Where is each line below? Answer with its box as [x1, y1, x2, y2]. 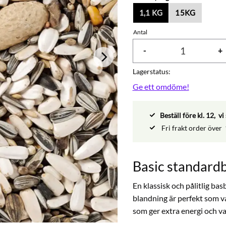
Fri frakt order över [159, 123, 225, 132]
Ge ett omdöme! [132, 81, 189, 91]
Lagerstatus [132, 67, 168, 76]
